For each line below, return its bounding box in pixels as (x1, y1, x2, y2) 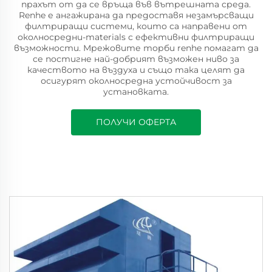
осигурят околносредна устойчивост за (40, 75, 232, 86)
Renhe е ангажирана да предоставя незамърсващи (18, 10, 254, 21)
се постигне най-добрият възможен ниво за (33, 53, 239, 64)
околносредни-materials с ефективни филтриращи (18, 32, 254, 42)
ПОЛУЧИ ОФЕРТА (96, 117, 176, 127)
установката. (103, 86, 169, 97)
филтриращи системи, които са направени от (25, 21, 247, 32)
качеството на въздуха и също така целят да (27, 64, 245, 75)
